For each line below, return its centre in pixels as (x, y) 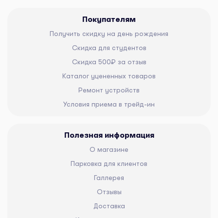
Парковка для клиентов (109, 163)
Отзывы (109, 191)
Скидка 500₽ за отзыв (109, 62)
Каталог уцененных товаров (109, 76)
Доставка (109, 206)
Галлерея (109, 177)
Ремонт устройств (109, 90)
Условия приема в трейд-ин (109, 104)
